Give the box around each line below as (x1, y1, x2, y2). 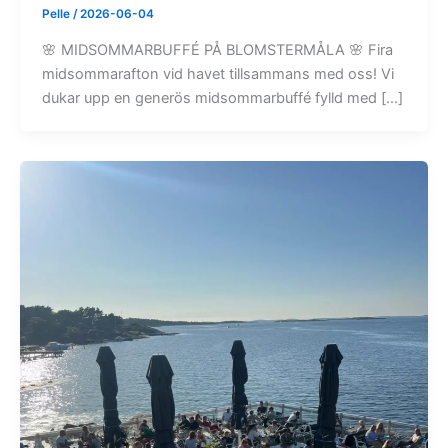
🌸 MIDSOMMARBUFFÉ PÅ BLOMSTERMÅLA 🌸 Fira (41, 40, 393, 59)
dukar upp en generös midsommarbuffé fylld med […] (41, 88, 403, 107)
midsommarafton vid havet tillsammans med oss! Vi (41, 64, 394, 83)
